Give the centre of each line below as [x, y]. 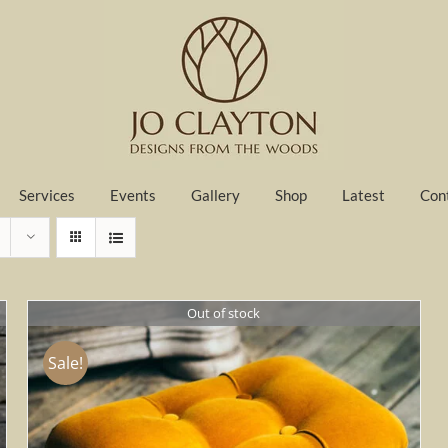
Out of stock [224, 312]
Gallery [216, 194]
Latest [364, 194]
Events [133, 194]
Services [47, 194]
